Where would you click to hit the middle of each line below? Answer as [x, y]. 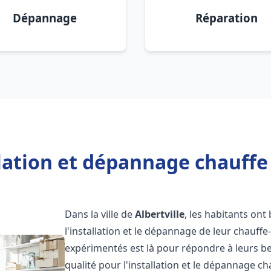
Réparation [226, 18]
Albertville [160, 214]
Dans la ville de [100, 214]
